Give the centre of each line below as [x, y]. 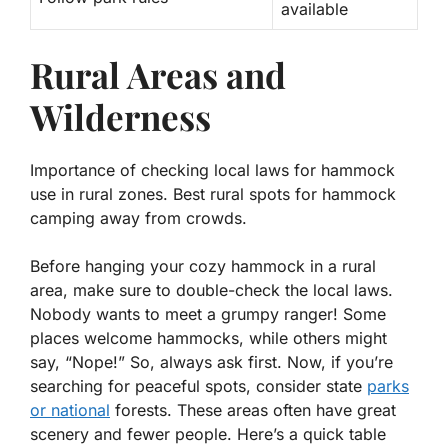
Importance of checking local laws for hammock [212, 169]
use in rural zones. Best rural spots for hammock [213, 193]
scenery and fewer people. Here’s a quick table [208, 433]
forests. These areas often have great [253, 409]
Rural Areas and [158, 74]
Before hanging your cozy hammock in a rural [203, 265]
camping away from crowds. [138, 217]
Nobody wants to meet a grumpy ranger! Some [208, 313]
